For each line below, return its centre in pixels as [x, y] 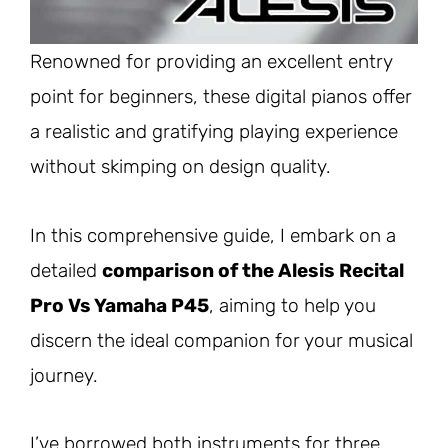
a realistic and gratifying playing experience [214, 132]
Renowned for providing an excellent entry [211, 62]
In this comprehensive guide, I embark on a [213, 235]
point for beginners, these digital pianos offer [221, 97]
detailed [66, 270]
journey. [64, 375]
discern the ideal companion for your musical [221, 340]
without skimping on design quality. [180, 167]
